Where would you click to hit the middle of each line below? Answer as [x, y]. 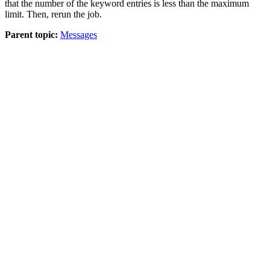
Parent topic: [31, 35]
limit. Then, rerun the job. [53, 14]
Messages [79, 35]
